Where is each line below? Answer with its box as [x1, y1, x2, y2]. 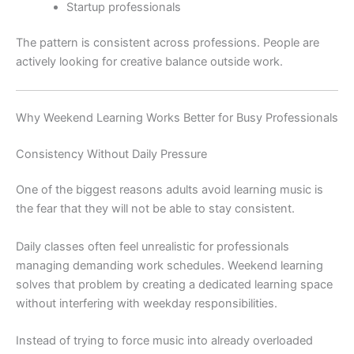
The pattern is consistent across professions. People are [16, 36, 319, 51]
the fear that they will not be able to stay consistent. [16, 201, 295, 217]
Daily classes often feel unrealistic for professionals [16, 239, 289, 254]
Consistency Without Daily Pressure [16, 146, 207, 161]
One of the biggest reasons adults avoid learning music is [16, 183, 323, 198]
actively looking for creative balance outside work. [16, 55, 283, 70]
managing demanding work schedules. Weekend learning [16, 258, 323, 273]
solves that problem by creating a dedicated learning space [16, 277, 333, 292]
